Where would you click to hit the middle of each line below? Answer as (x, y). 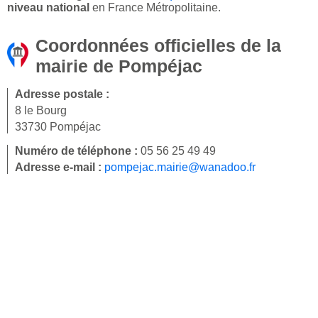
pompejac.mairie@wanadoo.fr (180, 168)
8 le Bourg (41, 111)
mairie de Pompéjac (119, 66)
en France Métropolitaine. (155, 8)
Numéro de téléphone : (78, 151)
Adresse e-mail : (60, 168)
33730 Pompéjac (58, 127)
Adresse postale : (62, 94)
